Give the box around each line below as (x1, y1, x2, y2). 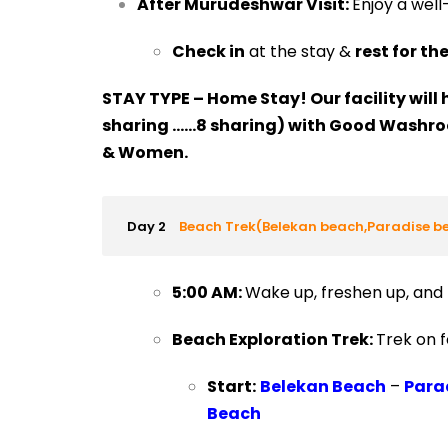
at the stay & (244, 40, 355, 63)
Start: (206, 375, 256, 398)
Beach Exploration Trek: (171, 328, 376, 351)
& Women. (101, 141, 188, 164)
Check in (171, 40, 245, 63)
